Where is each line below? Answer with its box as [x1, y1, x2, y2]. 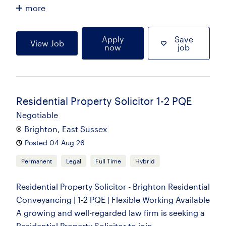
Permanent [21, 157, 52, 164]
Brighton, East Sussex [24, 124, 107, 134]
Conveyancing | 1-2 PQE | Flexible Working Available [16, 195, 210, 204]
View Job [30, 38, 64, 48]
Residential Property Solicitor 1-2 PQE [16, 95, 192, 107]
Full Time [95, 157, 121, 164]
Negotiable [16, 110, 58, 120]
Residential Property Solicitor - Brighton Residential [16, 182, 210, 191]
